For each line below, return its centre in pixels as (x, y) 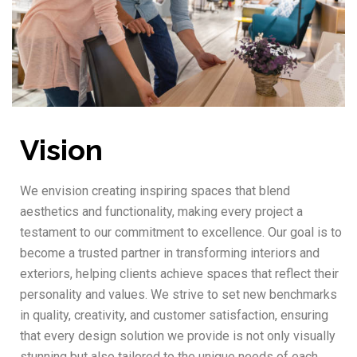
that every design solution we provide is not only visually (178, 336)
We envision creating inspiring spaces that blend (155, 191)
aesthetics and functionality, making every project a (161, 212)
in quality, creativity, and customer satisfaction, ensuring (174, 316)
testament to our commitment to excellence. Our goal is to (181, 233)
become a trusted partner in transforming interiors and (170, 253)
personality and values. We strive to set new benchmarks (178, 295)
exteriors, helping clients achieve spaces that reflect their (179, 274)
